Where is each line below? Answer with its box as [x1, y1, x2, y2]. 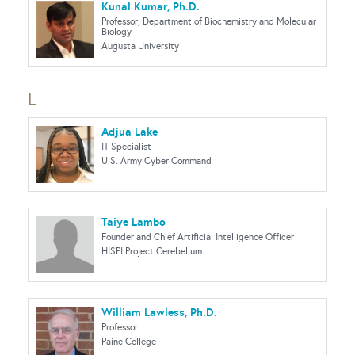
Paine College [101, 336, 156, 347]
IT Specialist [101, 141, 151, 152]
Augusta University [101, 40, 179, 52]
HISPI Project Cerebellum [101, 246, 202, 257]
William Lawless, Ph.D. [101, 305, 217, 319]
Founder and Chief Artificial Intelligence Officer [101, 231, 294, 242]
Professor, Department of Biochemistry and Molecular [101, 16, 316, 27]
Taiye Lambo [101, 215, 166, 229]
